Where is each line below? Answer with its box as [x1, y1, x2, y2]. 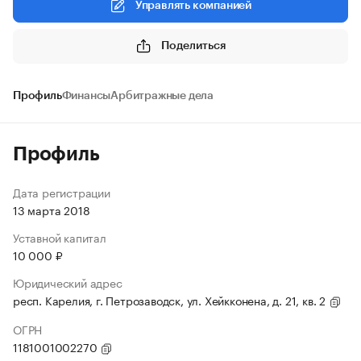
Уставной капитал [13, 228, 106, 246]
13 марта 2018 [13, 201, 90, 218]
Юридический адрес [13, 273, 122, 291]
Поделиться [161, 39, 226, 52]
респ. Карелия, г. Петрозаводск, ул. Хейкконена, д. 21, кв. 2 [13, 291, 329, 309]
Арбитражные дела [110, 90, 214, 102]
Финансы [61, 90, 111, 102]
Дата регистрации [13, 183, 110, 201]
